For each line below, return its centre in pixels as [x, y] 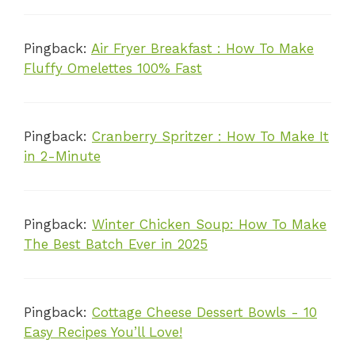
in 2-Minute [62, 157]
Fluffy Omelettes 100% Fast [113, 69]
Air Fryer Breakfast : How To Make [202, 49]
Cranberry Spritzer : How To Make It [210, 137]
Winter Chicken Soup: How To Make [209, 225]
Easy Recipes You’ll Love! [103, 332]
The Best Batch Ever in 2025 [116, 244]
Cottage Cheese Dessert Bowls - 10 [204, 313]
